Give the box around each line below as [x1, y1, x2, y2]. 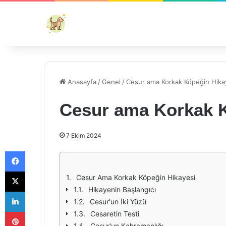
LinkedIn [25, 187, 51, 195]
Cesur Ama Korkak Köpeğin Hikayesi [76, 173, 195, 182]
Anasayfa [66, 78, 96, 86]
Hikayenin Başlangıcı [88, 185, 156, 194]
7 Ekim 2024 [66, 132, 101, 139]
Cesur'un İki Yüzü [90, 197, 146, 206]
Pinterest [25, 207, 53, 215]
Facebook [25, 147, 55, 155]
